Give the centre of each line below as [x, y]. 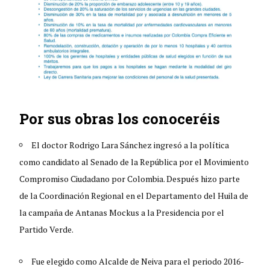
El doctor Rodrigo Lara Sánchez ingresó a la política [130, 145]
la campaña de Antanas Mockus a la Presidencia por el [122, 212]
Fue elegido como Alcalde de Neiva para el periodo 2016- [138, 261]
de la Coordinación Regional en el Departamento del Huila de [134, 195]
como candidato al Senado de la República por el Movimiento [134, 162]
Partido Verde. [47, 229]
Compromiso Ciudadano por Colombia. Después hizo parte [130, 178]
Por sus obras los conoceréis [120, 118]
